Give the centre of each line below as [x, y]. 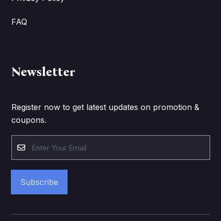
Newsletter [43, 72]
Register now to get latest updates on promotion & [105, 107]
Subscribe [39, 182]
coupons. [29, 120]
